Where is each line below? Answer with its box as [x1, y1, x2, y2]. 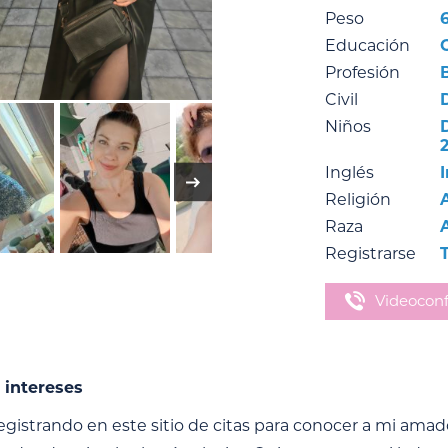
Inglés [324, 163, 374, 182]
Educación [324, 36, 410, 55]
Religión [324, 190, 391, 209]
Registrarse [324, 244, 416, 263]
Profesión [324, 63, 400, 82]
